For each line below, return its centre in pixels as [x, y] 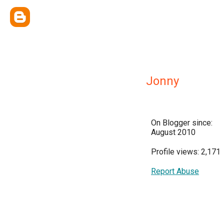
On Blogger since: [182, 123]
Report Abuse [175, 171]
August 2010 [173, 132]
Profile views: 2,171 [186, 152]
